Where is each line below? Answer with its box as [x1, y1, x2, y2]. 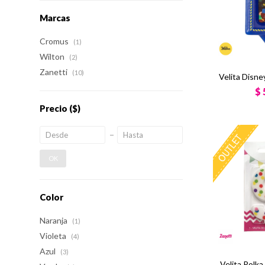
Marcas [40, 12, 71, 23]
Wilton [40, 51, 67, 62]
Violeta [40, 231, 69, 241]
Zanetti [40, 67, 70, 77]
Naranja [40, 215, 70, 225]
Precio [40, 103, 70, 114]
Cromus [40, 36, 71, 46]
